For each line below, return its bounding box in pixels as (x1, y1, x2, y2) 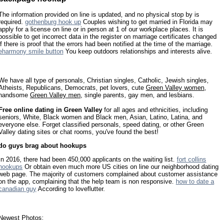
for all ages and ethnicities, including (102, 106, 208, 113)
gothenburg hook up (25, 18, 81, 26)
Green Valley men (30, 91, 81, 99)
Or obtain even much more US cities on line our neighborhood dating (23, 163, 219, 171)
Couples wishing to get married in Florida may (81, 18, 213, 26)
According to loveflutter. (36, 185, 105, 193)
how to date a (176, 178, 214, 186)
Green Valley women (146, 83, 204, 91)
